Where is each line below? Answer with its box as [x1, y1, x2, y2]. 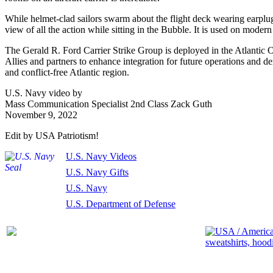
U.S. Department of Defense [66, 199, 175, 209]
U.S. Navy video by [5, 88, 82, 98]
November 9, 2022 [5, 110, 77, 120]
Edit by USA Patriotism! [5, 130, 99, 141]
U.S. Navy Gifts [66, 167, 129, 177]
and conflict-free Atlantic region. [5, 67, 129, 77]
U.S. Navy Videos [66, 151, 136, 161]
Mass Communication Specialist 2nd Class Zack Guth [5, 99, 212, 109]
